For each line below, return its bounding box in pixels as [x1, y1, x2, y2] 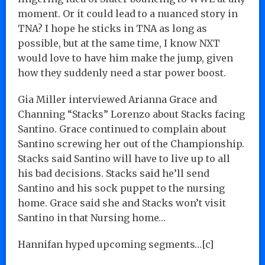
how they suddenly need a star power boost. [18, 66, 226, 79]
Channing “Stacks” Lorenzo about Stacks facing [18, 108, 245, 120]
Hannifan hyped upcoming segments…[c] [18, 238, 214, 250]
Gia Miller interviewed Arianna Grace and [18, 93, 217, 105]
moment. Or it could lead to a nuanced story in [18, 7, 238, 20]
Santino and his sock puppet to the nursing [18, 182, 225, 194]
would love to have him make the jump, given [18, 51, 233, 64]
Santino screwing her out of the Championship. [18, 137, 244, 150]
